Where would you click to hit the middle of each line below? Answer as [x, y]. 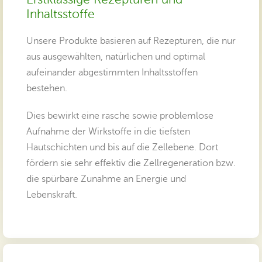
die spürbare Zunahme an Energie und [106, 179]
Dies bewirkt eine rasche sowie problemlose [120, 116]
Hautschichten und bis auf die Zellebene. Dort [122, 147]
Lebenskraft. [52, 194]
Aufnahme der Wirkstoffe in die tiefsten [108, 131]
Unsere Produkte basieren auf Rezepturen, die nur [131, 41]
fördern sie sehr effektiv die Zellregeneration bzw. [131, 163]
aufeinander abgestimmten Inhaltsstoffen [112, 72]
